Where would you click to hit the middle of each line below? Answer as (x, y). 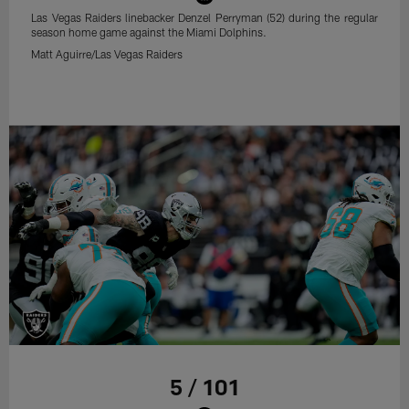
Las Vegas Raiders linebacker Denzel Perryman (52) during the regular (204, 17)
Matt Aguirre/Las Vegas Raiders (107, 53)
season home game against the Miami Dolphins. (149, 31)
